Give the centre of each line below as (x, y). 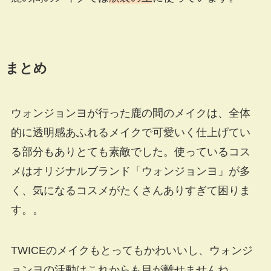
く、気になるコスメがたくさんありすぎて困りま (130, 190)
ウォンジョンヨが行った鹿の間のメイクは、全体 (130, 113)
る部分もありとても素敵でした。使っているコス (130, 152)
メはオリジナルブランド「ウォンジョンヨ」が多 (130, 171)
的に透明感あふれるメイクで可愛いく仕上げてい (130, 132)
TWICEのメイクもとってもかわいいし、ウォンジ (132, 251)
